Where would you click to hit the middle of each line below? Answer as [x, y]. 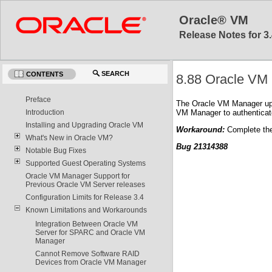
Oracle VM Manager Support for [77, 176]
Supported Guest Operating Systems [85, 163]
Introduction [45, 112]
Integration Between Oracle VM [86, 224]
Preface [38, 99]
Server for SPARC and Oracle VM [90, 232]
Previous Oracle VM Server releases [85, 184]
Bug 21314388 [202, 146]
